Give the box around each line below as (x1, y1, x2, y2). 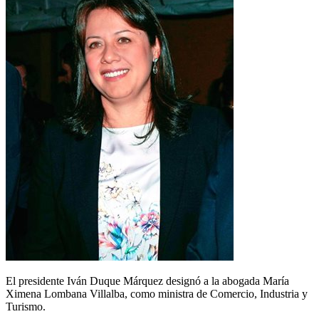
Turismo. (6, 300, 46, 313)
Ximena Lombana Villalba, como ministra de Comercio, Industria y (6, 287, 308, 300)
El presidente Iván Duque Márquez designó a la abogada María (6, 274, 289, 287)
